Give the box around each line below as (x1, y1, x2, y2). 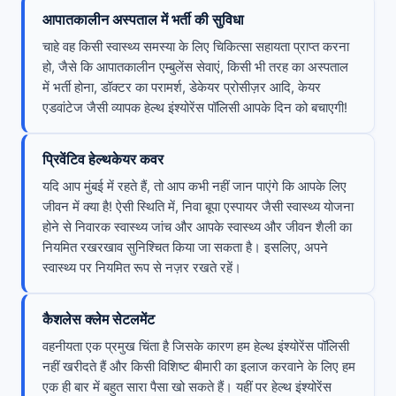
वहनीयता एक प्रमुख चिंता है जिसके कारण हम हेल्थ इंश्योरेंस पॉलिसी (42, 339, 349, 354)
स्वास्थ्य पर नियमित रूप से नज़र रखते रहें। (42, 260, 241, 276)
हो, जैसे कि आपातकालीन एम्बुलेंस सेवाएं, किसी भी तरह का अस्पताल (42, 59, 348, 75)
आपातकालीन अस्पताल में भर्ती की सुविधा (42, 11, 244, 28)
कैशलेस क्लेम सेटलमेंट (42, 310, 155, 328)
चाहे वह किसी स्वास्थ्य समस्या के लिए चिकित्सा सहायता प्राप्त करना (42, 39, 349, 55)
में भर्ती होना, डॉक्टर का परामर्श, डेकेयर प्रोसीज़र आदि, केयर (42, 80, 321, 95)
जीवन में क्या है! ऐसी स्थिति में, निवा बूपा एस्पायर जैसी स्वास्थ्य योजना (42, 199, 354, 215)
